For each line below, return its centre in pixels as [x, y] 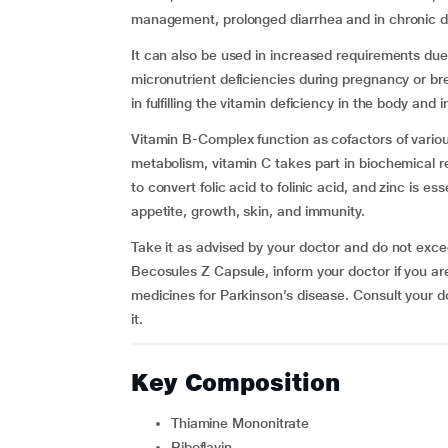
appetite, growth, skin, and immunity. [247, 211]
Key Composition [235, 382]
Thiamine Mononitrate [244, 423]
